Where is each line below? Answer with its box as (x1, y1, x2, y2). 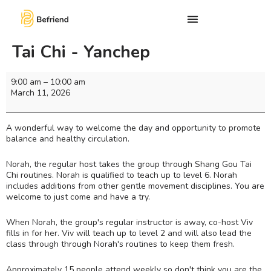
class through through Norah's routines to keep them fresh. (6, 238, 235, 250)
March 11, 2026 (11, 87, 70, 99)
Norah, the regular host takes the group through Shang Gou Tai (6, 158, 252, 170)
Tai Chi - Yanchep (12, 41, 150, 64)
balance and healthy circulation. (6, 132, 129, 145)
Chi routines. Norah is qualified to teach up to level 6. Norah (6, 169, 237, 181)
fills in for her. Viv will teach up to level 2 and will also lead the (6, 227, 252, 239)
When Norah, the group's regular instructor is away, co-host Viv (6, 216, 253, 228)
